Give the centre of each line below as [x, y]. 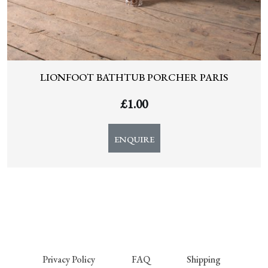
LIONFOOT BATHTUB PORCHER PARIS [134, 77]
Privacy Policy [69, 259]
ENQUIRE [134, 139]
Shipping [204, 259]
